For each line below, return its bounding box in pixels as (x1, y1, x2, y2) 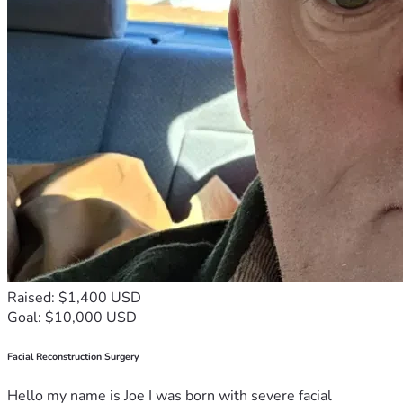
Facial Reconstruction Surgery (7, 349, 139, 363)
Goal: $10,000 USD (7, 307, 137, 327)
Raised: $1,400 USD (7, 287, 141, 308)
